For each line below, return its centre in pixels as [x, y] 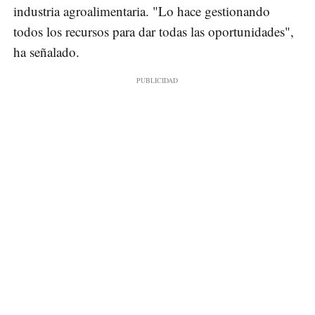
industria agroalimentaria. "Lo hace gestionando [142, 11]
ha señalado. [46, 52]
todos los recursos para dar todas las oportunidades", [154, 32]
